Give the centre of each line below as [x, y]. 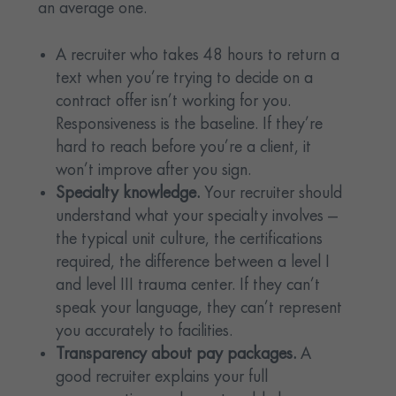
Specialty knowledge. [130, 194]
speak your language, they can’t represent [199, 309]
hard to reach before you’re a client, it [184, 148]
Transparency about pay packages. [179, 355]
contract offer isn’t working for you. [174, 102]
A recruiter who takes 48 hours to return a [198, 56]
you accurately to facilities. [145, 332]
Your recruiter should [274, 194]
